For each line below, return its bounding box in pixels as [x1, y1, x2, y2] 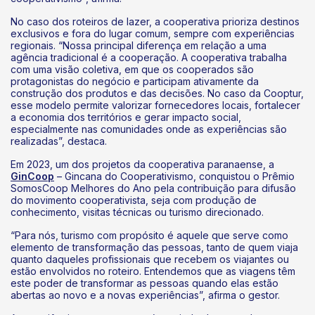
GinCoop [11, 169, 54, 182]
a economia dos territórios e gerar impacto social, [11, 110, 241, 123]
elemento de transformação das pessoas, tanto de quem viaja [11, 240, 298, 253]
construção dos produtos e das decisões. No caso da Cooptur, [11, 86, 304, 99]
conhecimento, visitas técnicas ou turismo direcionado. [11, 205, 264, 218]
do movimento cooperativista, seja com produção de [11, 193, 257, 206]
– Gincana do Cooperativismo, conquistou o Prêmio [54, 169, 295, 182]
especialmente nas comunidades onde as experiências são [11, 122, 287, 135]
